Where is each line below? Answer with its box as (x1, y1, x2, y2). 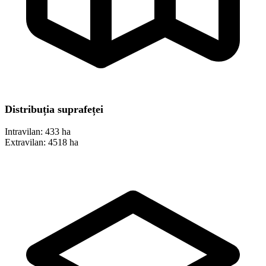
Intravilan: (5, 126, 43, 137)
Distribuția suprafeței (5, 103, 103, 116)
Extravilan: (5, 137, 46, 148)
